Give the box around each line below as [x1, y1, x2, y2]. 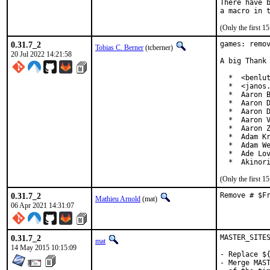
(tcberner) [143, 43, 175, 52]
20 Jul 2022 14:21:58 [11, 50, 72, 58]
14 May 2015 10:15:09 [11, 243, 77, 252]
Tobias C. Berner [95, 43, 143, 52]
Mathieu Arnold [95, 195, 140, 203]
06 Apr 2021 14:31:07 [11, 201, 74, 210]
